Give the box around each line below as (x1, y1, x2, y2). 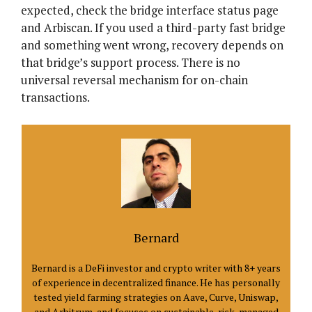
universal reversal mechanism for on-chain (21, 72, 248, 88)
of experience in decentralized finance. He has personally (32, 275, 280, 289)
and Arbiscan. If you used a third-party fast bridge (21, 19, 286, 36)
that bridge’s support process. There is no (21, 54, 240, 71)
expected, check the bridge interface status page (21, 2, 279, 19)
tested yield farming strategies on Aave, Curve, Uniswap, (33, 290, 279, 304)
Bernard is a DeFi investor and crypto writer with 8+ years (31, 260, 281, 274)
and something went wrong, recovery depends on (21, 37, 283, 54)
